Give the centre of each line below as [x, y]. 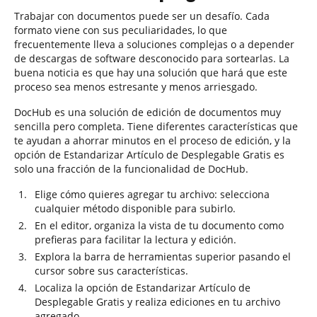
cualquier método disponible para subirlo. [135, 208]
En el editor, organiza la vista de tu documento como [159, 225]
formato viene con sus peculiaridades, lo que [121, 30]
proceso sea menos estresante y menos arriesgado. [136, 87]
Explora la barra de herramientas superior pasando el [163, 257]
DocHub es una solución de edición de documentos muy [148, 112]
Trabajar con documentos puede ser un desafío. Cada [142, 16]
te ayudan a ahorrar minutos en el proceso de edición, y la [152, 140]
